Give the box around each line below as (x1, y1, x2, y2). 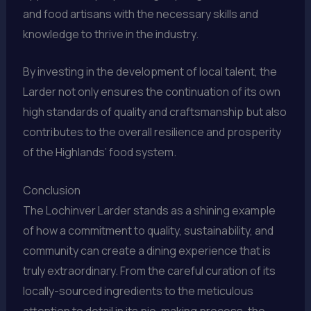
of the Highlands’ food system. (22, 144, 176, 160)
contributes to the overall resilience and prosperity (22, 124, 281, 140)
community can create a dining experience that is (22, 242, 271, 258)
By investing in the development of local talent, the (22, 64, 277, 80)
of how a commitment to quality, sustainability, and (22, 222, 274, 238)
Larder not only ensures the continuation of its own (22, 84, 280, 100)
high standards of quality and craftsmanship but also (22, 104, 287, 120)
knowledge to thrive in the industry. (22, 26, 199, 42)
